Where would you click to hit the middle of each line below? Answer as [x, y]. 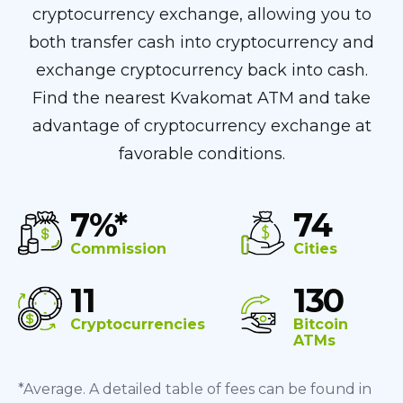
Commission [118, 249]
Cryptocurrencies [138, 325]
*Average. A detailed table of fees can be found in [195, 390]
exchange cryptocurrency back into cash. [201, 71]
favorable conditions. [201, 154]
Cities [315, 249]
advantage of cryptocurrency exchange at [201, 126]
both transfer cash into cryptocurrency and [201, 43]
